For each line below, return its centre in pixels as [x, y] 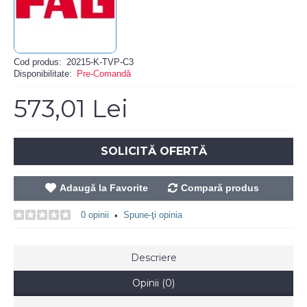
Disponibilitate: [43, 74]
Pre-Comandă [104, 74]
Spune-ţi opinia [153, 215]
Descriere [153, 258]
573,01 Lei [71, 109]
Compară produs [220, 188]
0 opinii [95, 215]
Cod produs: [38, 62]
